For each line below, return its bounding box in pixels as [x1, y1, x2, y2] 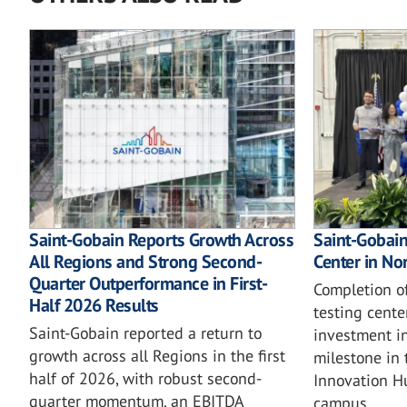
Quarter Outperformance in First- [29, 272, 267, 296]
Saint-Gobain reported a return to [29, 323, 262, 344]
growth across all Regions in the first [29, 345, 285, 367]
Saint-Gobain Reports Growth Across [29, 228, 293, 253]
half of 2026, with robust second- [29, 368, 262, 390]
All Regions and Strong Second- [29, 250, 262, 274]
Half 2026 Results [29, 293, 159, 318]
